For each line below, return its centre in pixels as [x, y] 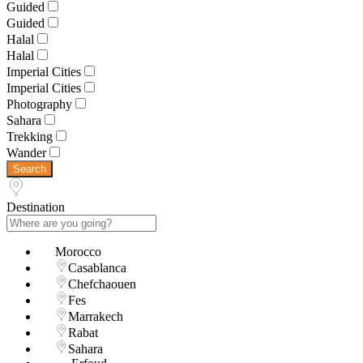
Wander [26, 153]
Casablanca [97, 268]
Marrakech [96, 317]
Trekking [30, 137]
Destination [36, 207]
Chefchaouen [102, 284]
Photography [39, 105]
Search [30, 169]
